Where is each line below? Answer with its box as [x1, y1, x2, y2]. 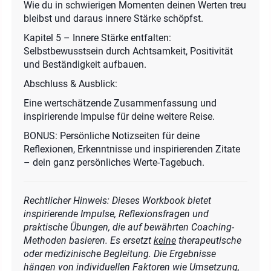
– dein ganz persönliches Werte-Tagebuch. [24, 156, 204, 168]
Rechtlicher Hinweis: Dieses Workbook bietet [24, 194, 211, 206]
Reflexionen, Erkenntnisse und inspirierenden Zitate [24, 143, 240, 155]
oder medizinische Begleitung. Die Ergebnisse [24, 247, 216, 260]
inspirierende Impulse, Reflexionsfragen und [24, 207, 209, 220]
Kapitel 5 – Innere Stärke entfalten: [24, 31, 171, 44]
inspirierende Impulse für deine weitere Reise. [24, 110, 215, 122]
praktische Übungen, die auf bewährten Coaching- [24, 221, 234, 233]
